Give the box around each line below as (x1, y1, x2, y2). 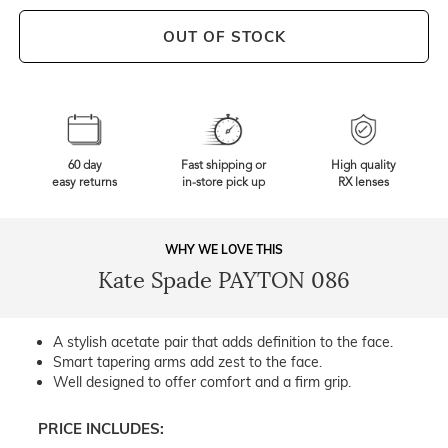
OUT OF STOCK (162, 27, 286, 47)
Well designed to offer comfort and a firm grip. (53, 373, 351, 392)
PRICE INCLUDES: (38, 419, 164, 439)
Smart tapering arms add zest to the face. (53, 353, 322, 372)
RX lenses (337, 177, 389, 190)
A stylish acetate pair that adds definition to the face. (53, 333, 393, 352)
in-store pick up (182, 177, 266, 190)
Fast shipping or (181, 160, 267, 173)
